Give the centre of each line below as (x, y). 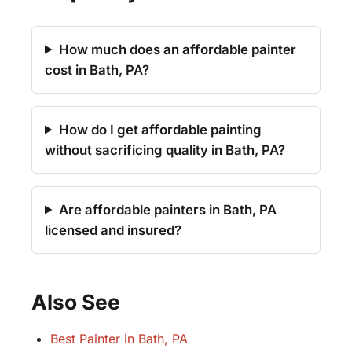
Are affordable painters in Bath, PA (167, 209)
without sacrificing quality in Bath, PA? (165, 150)
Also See (76, 301)
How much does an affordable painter (177, 49)
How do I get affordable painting (160, 129)
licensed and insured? (113, 230)
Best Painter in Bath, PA (119, 339)
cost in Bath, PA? (97, 70)
